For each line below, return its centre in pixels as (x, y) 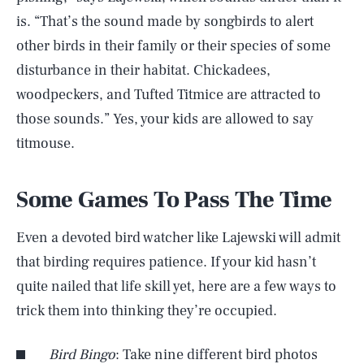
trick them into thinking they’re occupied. (147, 311)
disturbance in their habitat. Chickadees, (143, 70)
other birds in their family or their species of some (173, 46)
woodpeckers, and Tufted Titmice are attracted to (169, 95)
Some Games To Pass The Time (174, 200)
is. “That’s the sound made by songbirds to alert (165, 22)
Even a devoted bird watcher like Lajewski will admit (178, 238)
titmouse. (45, 143)
